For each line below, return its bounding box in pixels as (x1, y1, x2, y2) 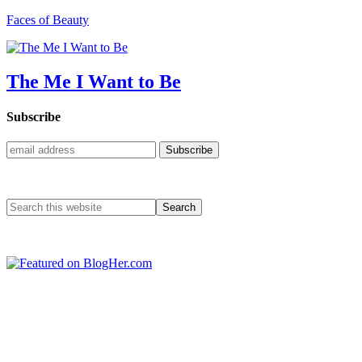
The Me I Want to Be (6, 70, 181, 92)
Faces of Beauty (6, 13, 89, 27)
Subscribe (6, 110, 61, 124)
